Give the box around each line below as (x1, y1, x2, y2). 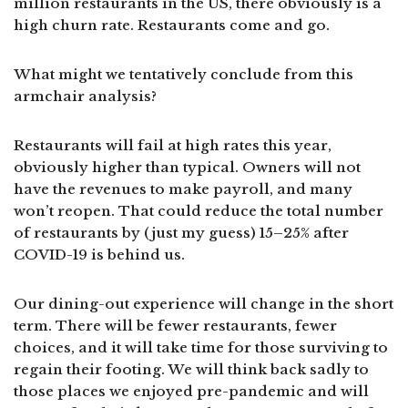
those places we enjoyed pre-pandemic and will (14, 382, 369, 400)
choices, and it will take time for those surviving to (14, 338, 388, 356)
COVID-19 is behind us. (14, 245, 185, 263)
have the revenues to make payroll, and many (14, 179, 352, 198)
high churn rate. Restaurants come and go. (14, 15, 330, 34)
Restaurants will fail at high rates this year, (14, 136, 331, 154)
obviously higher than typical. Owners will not (14, 158, 361, 176)
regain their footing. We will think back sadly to (14, 360, 369, 378)
